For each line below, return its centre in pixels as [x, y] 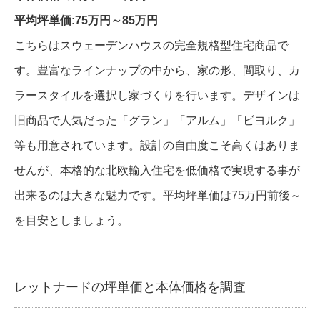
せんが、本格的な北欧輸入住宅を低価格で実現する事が [157, 171]
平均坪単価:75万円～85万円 [86, 21]
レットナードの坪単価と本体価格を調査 [130, 287]
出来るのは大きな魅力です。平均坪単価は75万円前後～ [158, 196]
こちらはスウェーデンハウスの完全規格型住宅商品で [151, 46]
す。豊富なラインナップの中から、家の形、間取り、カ [157, 71]
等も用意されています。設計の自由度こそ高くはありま [157, 146]
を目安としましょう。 [71, 221]
